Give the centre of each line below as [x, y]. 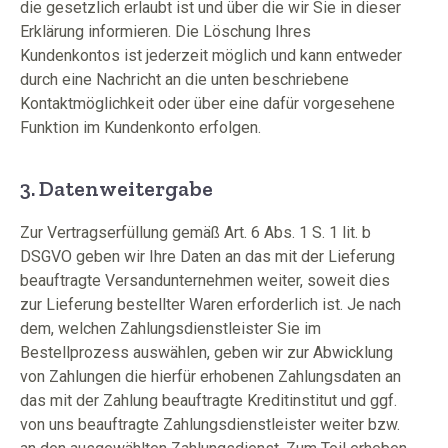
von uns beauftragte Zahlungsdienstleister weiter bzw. [210, 424]
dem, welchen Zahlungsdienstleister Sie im [170, 328]
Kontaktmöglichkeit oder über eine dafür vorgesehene [207, 103]
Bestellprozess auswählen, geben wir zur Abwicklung [206, 352]
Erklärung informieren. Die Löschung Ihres [165, 31]
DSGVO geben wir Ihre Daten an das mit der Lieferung [207, 256]
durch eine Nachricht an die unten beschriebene [184, 79]
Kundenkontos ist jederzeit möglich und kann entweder [211, 55]
